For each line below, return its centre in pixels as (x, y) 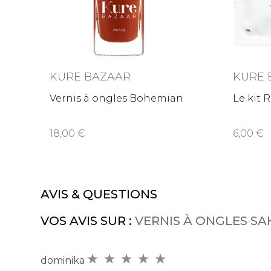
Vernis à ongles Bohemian (117, 98)
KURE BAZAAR (90, 77)
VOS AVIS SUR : (88, 221)
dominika (64, 260)
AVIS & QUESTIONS (99, 194)
